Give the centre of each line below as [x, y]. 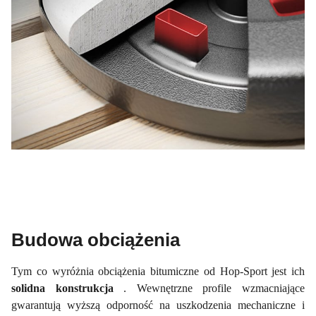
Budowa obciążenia [96, 239]
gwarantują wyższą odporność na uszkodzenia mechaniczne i [158, 305]
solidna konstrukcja [68, 288]
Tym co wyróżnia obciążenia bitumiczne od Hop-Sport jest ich [158, 271]
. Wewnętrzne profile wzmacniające [214, 288]
